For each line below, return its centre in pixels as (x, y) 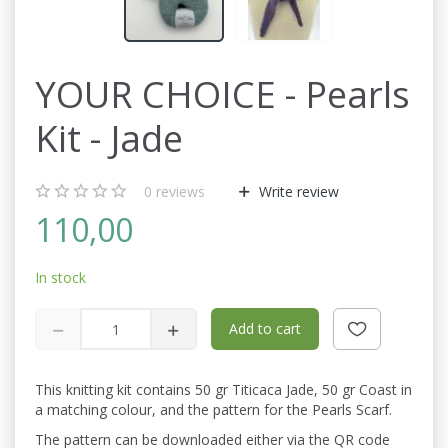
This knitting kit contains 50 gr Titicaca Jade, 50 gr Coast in (223, 390)
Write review (297, 192)
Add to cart (265, 329)
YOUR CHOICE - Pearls (222, 94)
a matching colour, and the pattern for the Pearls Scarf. (213, 410)
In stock (60, 278)
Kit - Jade (109, 138)
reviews (178, 192)
